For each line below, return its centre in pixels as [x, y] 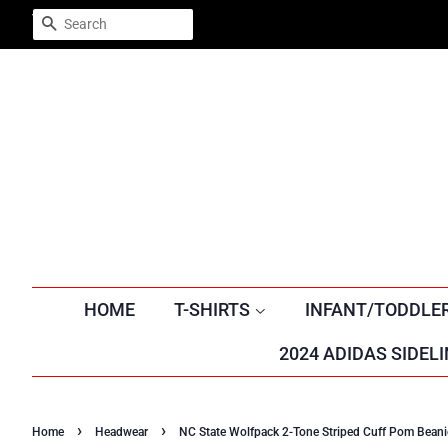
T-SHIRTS [213, 309]
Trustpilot [63, 19]
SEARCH [87, 24]
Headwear [121, 432]
